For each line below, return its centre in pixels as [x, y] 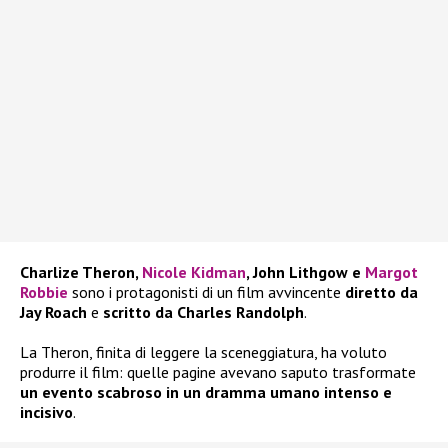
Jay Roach [53, 312]
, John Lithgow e [305, 272]
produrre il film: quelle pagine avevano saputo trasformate [218, 372]
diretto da [381, 292]
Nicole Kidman [194, 272]
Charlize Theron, [81, 272]
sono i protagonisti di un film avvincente [206, 292]
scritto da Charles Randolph [203, 312]
